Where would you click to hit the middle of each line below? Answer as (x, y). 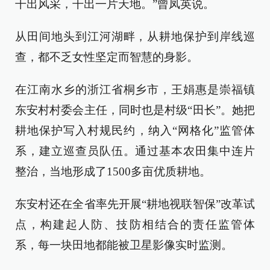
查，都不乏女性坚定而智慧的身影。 (107, 57)
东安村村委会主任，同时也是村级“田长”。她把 (135, 110)
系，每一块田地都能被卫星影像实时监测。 (124, 245)
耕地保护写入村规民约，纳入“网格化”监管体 (135, 130)
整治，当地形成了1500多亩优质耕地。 (113, 171)
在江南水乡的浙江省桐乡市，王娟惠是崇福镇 (135, 89)
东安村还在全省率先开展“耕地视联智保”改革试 (135, 204)
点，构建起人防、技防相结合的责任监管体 (135, 224)
